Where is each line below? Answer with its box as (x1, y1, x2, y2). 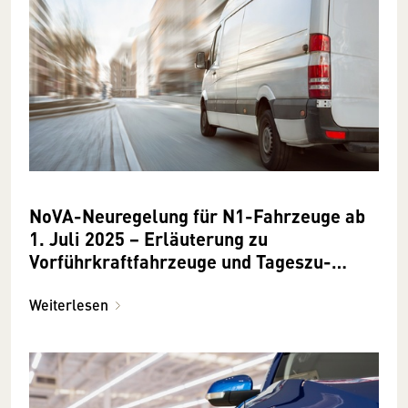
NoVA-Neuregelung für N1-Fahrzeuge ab (29, 202, 365, 229)
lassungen (29, 270, 114, 298)
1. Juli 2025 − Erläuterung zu (29, 225, 268, 252)
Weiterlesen (29, 294, 108, 316)
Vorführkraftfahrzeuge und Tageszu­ (29, 248, 331, 275)
